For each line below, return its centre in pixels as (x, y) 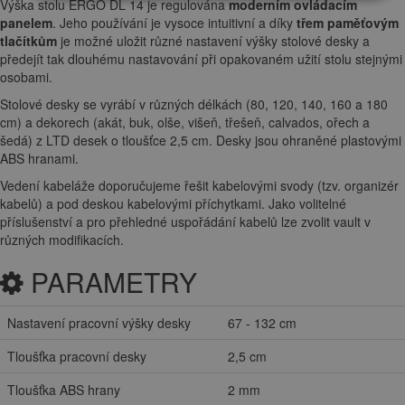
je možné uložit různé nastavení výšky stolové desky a (213, 41)
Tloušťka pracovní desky (77, 357)
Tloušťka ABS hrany (64, 390)
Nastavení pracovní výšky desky (99, 323)
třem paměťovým (348, 23)
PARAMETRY (110, 282)
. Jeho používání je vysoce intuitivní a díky (174, 23)
